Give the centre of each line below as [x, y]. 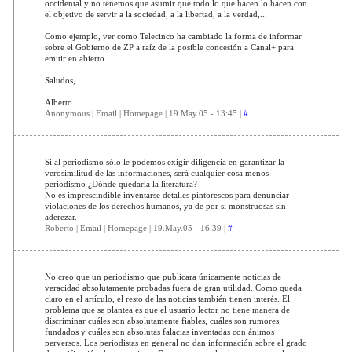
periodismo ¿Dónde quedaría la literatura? [121, 183]
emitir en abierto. [75, 58]
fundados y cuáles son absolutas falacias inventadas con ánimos [159, 331]
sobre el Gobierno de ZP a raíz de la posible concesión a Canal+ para [169, 47]
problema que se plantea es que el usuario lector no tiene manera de [167, 309]
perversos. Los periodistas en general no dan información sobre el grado [176, 342]
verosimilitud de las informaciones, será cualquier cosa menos [156, 172]
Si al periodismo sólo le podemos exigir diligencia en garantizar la [164, 161]
